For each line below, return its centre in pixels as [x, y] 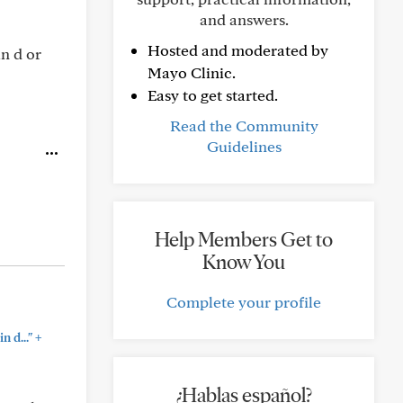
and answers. [244, 19]
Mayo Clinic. [192, 72]
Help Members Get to [244, 239]
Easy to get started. [213, 95]
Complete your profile [244, 302]
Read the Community [244, 125]
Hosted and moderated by [238, 50]
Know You [244, 262]
